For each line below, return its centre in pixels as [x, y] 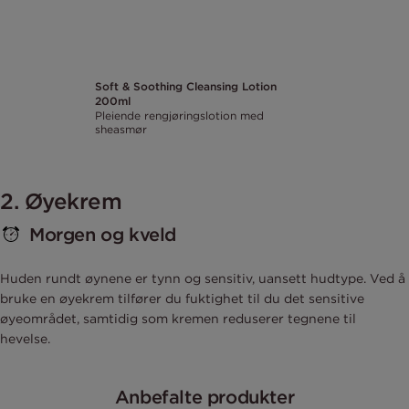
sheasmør [121, 130]
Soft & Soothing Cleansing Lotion [186, 87]
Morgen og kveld [103, 235]
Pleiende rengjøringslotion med [179, 116]
